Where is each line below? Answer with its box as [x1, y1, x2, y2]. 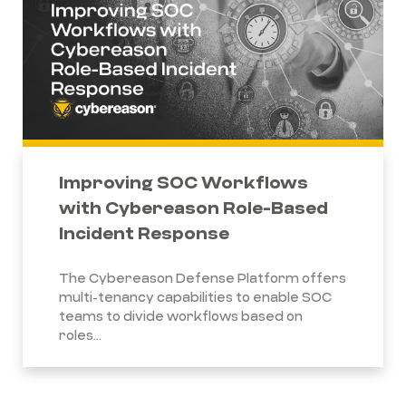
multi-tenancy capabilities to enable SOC [59, 289, 332, 305]
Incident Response [59, 222, 229, 244]
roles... [59, 327, 101, 343]
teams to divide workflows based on [59, 308, 303, 324]
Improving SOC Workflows [59, 171, 308, 193]
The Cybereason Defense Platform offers [59, 270, 346, 286]
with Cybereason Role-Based [59, 197, 328, 218]
